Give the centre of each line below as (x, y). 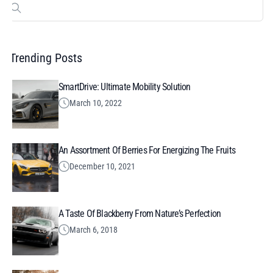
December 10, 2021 (102, 167)
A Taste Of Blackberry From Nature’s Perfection (140, 214)
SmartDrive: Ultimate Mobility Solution (125, 87)
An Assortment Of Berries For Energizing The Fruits (147, 151)
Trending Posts (46, 58)
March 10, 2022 (96, 103)
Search (21, 14)
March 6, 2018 (94, 230)
